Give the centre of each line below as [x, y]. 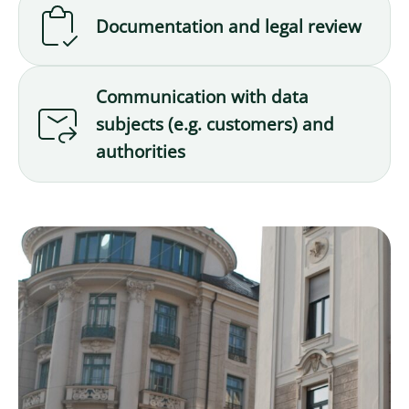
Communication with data [202, 97]
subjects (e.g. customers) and [215, 124]
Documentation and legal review [229, 26]
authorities [141, 152]
